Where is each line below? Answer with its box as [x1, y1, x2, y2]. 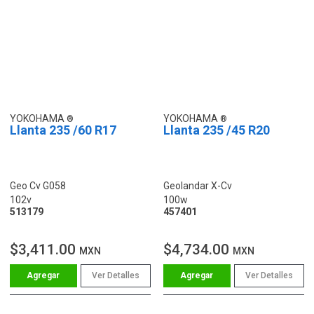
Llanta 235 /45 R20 [163, 122, 270, 137]
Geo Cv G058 [10, 179, 66, 191]
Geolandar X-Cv [163, 179, 232, 191]
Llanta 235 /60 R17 [10, 122, 116, 137]
